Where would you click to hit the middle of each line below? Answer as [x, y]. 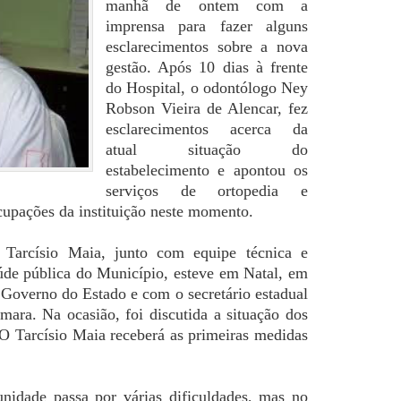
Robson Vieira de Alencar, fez [207, 108]
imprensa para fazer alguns [207, 26]
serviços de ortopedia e [207, 191]
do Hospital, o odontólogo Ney [207, 88]
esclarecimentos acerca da [207, 129]
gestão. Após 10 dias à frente [207, 67]
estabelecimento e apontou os [207, 170]
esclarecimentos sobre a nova [207, 47]
